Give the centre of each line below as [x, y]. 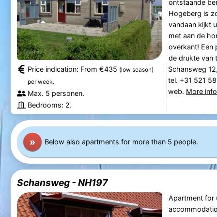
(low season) [136, 69]
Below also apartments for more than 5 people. [122, 142]
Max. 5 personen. [56, 93]
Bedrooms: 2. [49, 105]
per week [40, 81]
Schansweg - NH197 [62, 183]
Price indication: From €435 [73, 69]
